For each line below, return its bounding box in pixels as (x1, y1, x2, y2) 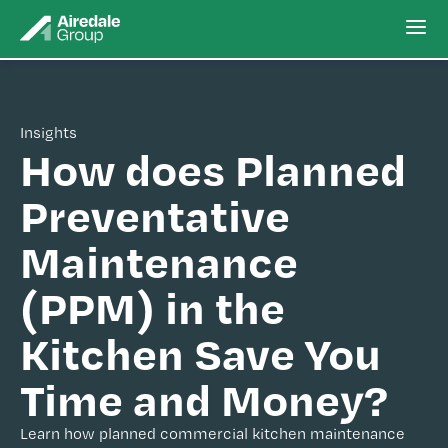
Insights (20, 123, 77, 142)
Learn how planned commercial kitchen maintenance (20, 424, 405, 443)
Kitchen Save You (20, 323, 381, 381)
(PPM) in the (20, 277, 285, 335)
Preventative (20, 185, 290, 243)
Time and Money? (20, 369, 388, 427)
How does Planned (20, 139, 406, 197)
